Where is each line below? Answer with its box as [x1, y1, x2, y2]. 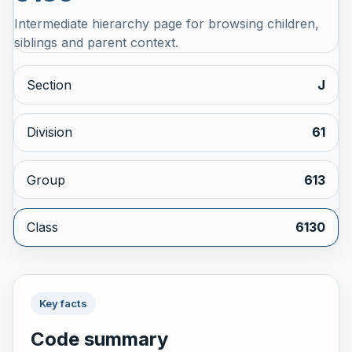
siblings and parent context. [14, 35, 178, 51]
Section [27, 77, 71, 93]
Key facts [38, 297, 87, 310]
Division [27, 124, 72, 141]
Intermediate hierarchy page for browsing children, [14, 16, 319, 32]
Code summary [30, 327, 168, 350]
